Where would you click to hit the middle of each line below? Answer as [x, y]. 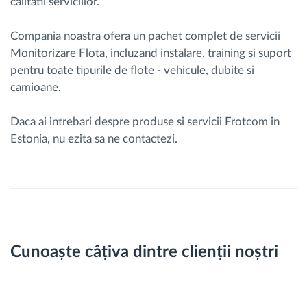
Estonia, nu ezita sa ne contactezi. [94, 139]
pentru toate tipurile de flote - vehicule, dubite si [132, 70]
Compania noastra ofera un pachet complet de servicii [145, 36]
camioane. [36, 87]
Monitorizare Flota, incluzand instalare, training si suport [151, 53]
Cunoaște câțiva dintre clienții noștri [144, 252]
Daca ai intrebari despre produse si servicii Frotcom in [145, 122]
